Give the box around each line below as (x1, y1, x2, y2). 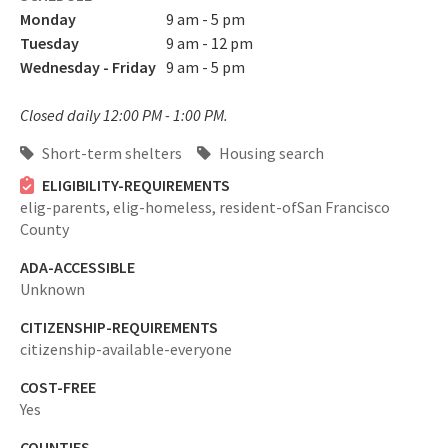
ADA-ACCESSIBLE (20, 257, 135, 277)
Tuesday (20, 33, 79, 53)
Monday (20, 9, 76, 29)
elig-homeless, (113, 197, 219, 217)
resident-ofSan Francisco (219, 197, 390, 217)
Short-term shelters (39, 143, 182, 163)
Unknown (20, 279, 85, 299)
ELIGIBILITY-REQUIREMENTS (41, 175, 230, 195)
